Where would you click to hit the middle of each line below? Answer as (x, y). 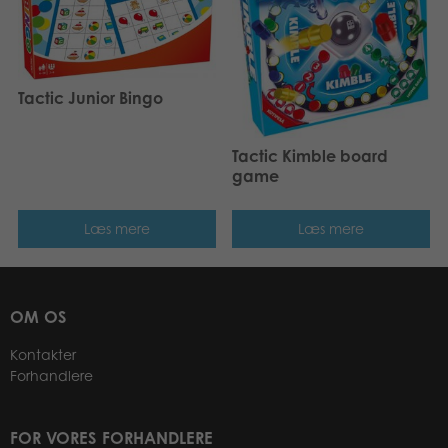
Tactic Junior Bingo (90, 98)
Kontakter (43, 355)
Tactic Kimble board (310, 155)
